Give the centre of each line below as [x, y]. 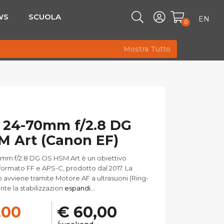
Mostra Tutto [147, 49]
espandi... [79, 188]
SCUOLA [45, 17]
